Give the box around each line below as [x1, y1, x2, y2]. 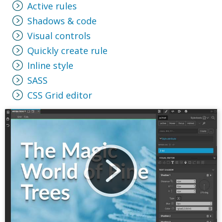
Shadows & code [27, 15, 97, 27]
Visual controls [27, 30, 91, 42]
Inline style [27, 59, 73, 72]
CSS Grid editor [27, 89, 92, 102]
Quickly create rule [27, 45, 108, 57]
